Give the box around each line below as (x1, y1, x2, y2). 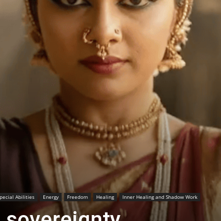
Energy (43, 193, 59, 200)
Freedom (67, 193, 88, 200)
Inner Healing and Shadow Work (122, 193, 197, 200)
